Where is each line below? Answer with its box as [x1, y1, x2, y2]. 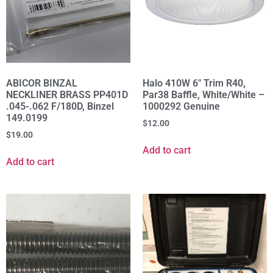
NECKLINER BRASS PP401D [6, 89, 128, 101]
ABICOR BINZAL [6, 77, 77, 90]
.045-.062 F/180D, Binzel [6, 101, 114, 113]
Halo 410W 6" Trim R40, [143, 77, 246, 90]
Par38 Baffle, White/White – [143, 89, 264, 101]
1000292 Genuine [143, 101, 220, 113]
